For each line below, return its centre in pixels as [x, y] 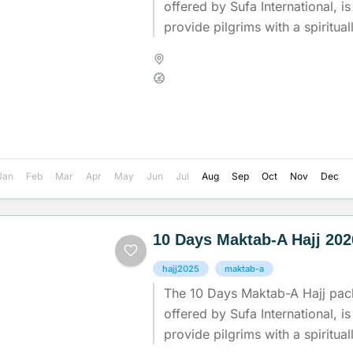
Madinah [197, 59]
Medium [196, 78]
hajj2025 [181, 269]
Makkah [254, 59]
